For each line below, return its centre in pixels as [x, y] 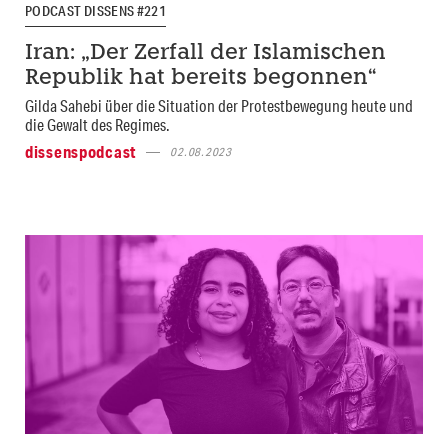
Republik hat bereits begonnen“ [201, 79]
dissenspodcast [81, 152]
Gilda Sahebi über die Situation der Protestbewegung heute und [219, 106]
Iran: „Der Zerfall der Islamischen [205, 54]
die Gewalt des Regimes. [97, 125]
